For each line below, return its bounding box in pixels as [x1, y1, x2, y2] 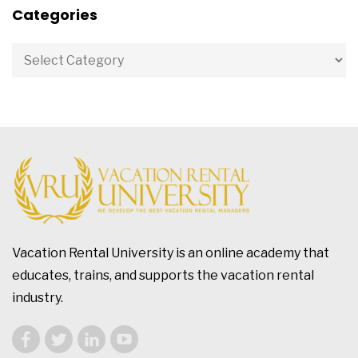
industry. [12, 290, 63, 305]
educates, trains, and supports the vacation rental [12, 268, 314, 283]
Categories [12, 5, 97, 25]
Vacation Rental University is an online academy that [12, 245, 329, 261]
